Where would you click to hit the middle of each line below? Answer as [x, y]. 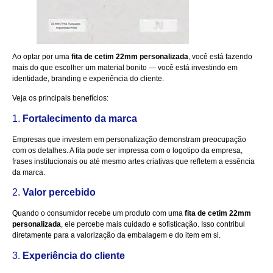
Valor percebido [59, 193]
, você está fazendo [220, 56]
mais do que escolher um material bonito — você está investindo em [125, 67]
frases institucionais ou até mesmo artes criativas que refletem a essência [133, 161]
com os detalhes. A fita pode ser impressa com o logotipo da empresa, [127, 150]
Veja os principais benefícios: [60, 98]
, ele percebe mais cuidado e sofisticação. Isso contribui [153, 225]
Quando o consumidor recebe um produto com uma [98, 214]
